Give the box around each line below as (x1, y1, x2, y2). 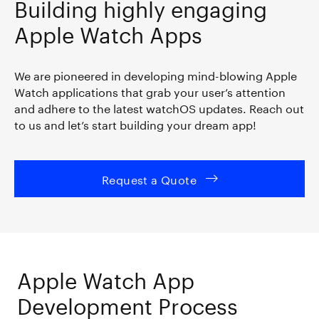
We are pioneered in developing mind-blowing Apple (14, 65, 297, 83)
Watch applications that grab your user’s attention (14, 81, 286, 100)
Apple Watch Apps (14, 14, 202, 48)
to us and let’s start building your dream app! (14, 114, 256, 132)
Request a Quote (102, 169, 197, 187)
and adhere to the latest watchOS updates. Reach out (14, 98, 304, 116)
